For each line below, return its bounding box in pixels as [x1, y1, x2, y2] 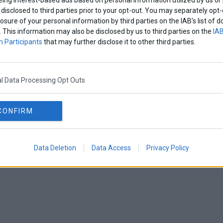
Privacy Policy [146, 143, 189, 152]
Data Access [92, 143, 131, 152]
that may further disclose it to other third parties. [42, 37, 196, 46]
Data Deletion [34, 143, 76, 152]
